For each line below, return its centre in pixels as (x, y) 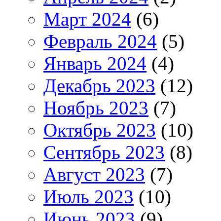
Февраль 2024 (100, 41)
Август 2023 (94, 174)
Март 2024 (87, 19)
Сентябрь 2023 (104, 152)
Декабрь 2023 (99, 85)
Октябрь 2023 (100, 130)
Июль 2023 (89, 196)
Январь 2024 (95, 63)
